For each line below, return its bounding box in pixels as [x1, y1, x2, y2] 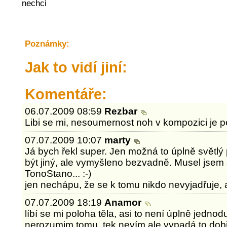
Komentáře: [24, 86, 107, 102]
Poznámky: [24, 39, 69, 49]
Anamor [104, 197, 144, 208]
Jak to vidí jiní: [24, 59, 127, 75]
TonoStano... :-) [25, 168, 92, 179]
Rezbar [104, 106, 140, 117]
